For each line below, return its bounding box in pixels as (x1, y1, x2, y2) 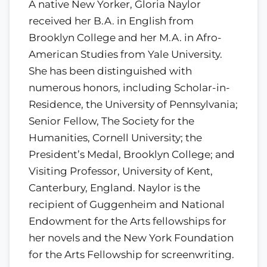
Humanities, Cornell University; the (29, 131, 202, 144)
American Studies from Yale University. (29, 48, 222, 60)
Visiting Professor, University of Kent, (29, 164, 213, 177)
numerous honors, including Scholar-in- (29, 81, 230, 94)
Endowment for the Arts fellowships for (29, 215, 226, 227)
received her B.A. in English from (29, 14, 194, 27)
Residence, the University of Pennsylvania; (29, 98, 238, 110)
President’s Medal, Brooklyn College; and (29, 148, 235, 160)
